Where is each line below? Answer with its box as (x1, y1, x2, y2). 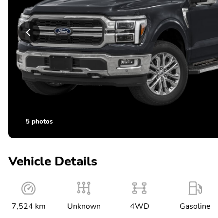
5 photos (25, 117, 53, 126)
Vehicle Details (8, 152, 97, 170)
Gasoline (179, 200, 211, 212)
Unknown (67, 200, 101, 212)
